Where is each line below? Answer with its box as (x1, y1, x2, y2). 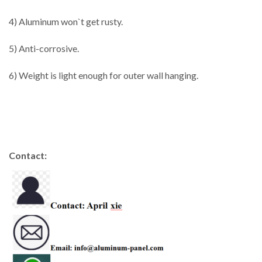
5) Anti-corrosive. (9, 42, 79, 54)
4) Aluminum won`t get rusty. (9, 15, 123, 27)
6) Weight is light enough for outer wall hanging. (9, 69, 198, 81)
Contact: (9, 149, 47, 161)
